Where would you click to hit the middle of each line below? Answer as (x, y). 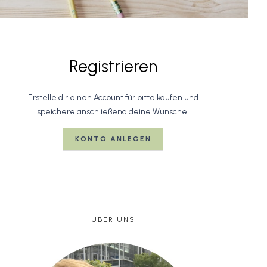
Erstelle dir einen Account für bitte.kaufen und (113, 97)
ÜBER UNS (113, 219)
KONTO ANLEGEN (113, 139)
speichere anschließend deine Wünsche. (113, 112)
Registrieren (113, 66)
